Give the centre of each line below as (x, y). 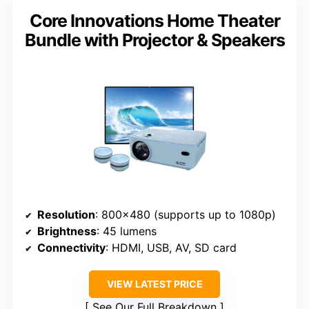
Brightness (67, 231)
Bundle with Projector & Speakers (154, 40)
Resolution (66, 214)
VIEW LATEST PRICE (154, 283)
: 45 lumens (127, 231)
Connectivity (71, 247)
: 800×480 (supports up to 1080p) (186, 214)
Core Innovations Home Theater (154, 20)
